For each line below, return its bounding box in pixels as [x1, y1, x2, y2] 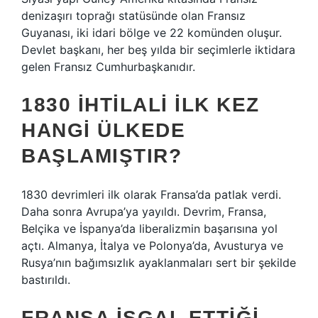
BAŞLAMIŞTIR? [21, 145, 182, 167]
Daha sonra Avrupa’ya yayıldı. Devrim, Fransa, [21, 204, 266, 219]
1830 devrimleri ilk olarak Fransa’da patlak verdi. [21, 187, 281, 202]
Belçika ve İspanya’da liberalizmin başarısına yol [21, 221, 278, 236]
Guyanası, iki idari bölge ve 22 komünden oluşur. [21, 26, 282, 40]
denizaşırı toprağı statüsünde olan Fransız [21, 9, 246, 23]
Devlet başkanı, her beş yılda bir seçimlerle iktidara [21, 43, 295, 57]
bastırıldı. [21, 273, 70, 287]
